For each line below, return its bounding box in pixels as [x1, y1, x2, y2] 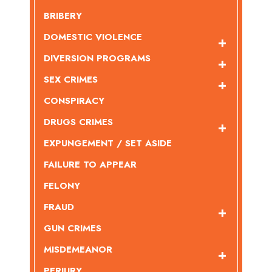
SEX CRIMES [44, 73, 98, 87]
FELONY [44, 179, 80, 193]
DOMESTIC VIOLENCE [44, 30, 142, 44]
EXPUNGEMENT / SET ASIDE [44, 137, 172, 151]
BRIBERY [44, 9, 82, 23]
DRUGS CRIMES [44, 115, 113, 129]
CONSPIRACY [44, 94, 104, 108]
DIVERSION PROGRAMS [44, 52, 151, 66]
